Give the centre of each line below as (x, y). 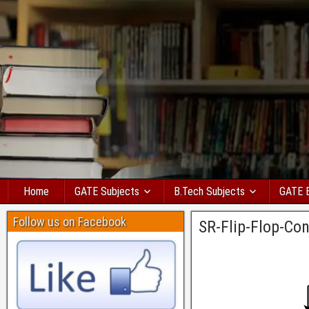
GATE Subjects (107, 191)
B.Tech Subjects (209, 191)
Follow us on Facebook (70, 222)
